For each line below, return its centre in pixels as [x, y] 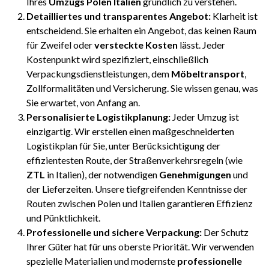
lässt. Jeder [201, 45]
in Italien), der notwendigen [102, 175]
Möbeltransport [208, 74]
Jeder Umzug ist [205, 117]
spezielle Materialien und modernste [102, 261]
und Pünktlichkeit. [63, 218]
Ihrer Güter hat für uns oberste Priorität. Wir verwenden [140, 247]
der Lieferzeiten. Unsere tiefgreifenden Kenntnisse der [137, 189]
